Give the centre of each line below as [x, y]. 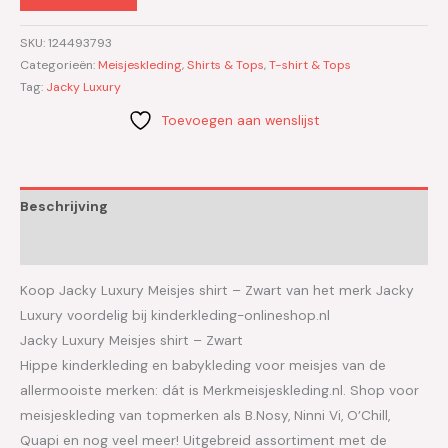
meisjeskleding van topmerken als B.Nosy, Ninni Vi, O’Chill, [205, 415]
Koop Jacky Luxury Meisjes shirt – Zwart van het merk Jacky [217, 290]
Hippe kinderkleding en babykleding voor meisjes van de [203, 365]
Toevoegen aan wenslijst [241, 119]
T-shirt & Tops [310, 64]
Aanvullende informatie [103, 244]
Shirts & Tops [225, 64]
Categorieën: [59, 64]
